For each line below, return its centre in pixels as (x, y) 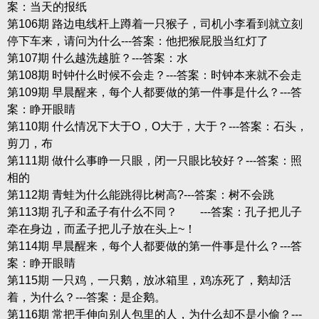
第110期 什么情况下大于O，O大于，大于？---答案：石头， (157, 126)
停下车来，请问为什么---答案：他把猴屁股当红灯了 (137, 41)
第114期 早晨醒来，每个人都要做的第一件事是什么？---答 (154, 246)
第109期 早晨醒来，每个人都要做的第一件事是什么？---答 (154, 92)
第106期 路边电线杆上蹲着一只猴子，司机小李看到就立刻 (155, 23)
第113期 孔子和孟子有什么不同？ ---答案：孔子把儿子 (154, 211)
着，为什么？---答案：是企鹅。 (86, 297)
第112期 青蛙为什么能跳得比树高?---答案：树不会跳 (140, 194)
